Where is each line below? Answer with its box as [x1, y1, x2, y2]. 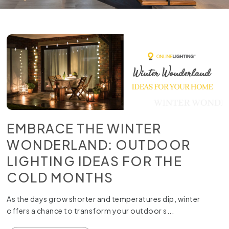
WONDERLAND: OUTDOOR [7, 136, 191, 153]
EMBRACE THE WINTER [7, 120, 162, 136]
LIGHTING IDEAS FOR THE [7, 152, 182, 169]
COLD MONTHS [7, 169, 113, 186]
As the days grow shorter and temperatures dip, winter [7, 194, 200, 203]
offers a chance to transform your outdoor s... [7, 205, 174, 215]
